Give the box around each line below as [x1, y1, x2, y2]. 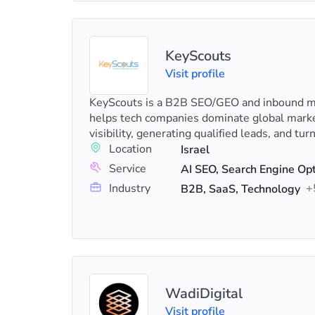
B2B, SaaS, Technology [181, 181, 300, 197]
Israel [181, 142, 210, 157]
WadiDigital [165, 284, 243, 303]
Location [109, 141, 152, 157]
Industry [109, 181, 150, 196]
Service [109, 161, 146, 176]
